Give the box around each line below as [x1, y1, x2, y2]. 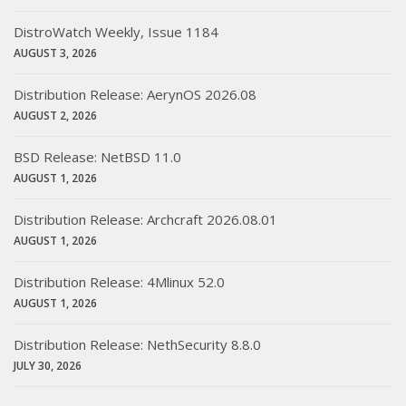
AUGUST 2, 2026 [14, 108, 97, 124]
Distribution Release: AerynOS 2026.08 [14, 85, 256, 104]
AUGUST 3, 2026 [14, 45, 97, 62]
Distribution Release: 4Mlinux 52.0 [14, 273, 225, 292]
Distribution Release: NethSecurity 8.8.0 [14, 335, 261, 354]
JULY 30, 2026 [14, 358, 82, 374]
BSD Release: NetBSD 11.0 [14, 148, 181, 167]
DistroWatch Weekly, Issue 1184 [14, 23, 218, 42]
